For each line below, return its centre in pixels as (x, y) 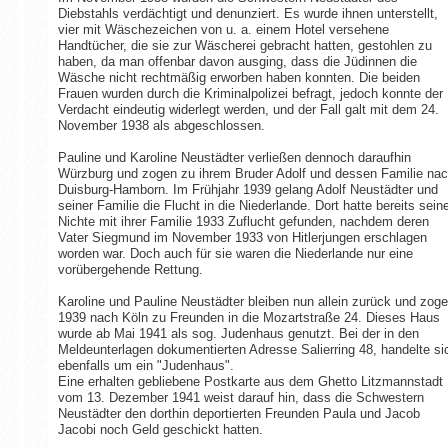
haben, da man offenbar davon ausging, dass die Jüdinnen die (237, 62)
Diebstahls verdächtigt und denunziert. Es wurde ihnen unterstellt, (247, 14)
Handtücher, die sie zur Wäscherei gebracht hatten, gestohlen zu (244, 46)
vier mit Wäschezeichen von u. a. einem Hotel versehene (223, 30)
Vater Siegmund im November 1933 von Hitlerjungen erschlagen (242, 238)
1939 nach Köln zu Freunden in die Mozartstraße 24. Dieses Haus (248, 318)
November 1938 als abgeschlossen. (161, 126)
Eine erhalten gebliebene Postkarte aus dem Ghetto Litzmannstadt (250, 382)
